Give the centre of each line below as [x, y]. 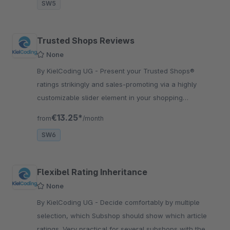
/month [93, 119]
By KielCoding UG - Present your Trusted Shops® [69, 71]
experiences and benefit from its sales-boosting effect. [126, 111]
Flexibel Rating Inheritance [92, 172]
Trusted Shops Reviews [86, 41]
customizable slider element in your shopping [110, 98]
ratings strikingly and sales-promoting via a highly [117, 84]
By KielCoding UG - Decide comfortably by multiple [69, 203]
